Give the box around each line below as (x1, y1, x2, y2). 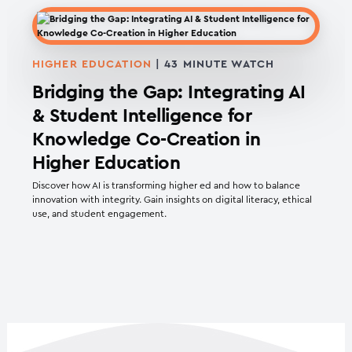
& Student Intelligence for (32, 107, 252, 126)
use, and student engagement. (32, 209, 167, 219)
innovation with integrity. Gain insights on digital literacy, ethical (32, 195, 312, 205)
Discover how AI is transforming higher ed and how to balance (32, 181, 300, 191)
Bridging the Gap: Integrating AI (32, 83, 306, 103)
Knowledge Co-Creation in (32, 130, 261, 150)
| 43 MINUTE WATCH (151, 59, 275, 71)
